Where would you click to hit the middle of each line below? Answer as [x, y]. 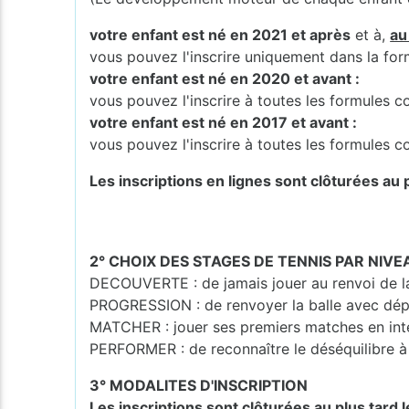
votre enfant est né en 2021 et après [220, 34]
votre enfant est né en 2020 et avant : [225, 78]
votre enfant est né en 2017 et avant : [224, 122]
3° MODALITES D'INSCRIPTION [199, 385]
